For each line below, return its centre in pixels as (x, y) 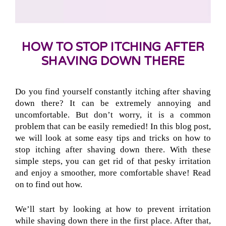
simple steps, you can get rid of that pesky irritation (113, 161)
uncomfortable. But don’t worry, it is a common (113, 115)
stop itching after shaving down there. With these (113, 150)
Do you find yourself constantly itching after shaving (113, 92)
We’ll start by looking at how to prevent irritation (113, 209)
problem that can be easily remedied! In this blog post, (113, 127)
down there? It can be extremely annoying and (113, 103)
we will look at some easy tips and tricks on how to (113, 138)
